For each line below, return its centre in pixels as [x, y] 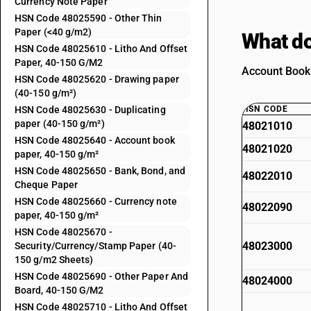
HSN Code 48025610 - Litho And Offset [101, 49]
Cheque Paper [47, 185]
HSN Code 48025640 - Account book [95, 140]
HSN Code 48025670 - [64, 232]
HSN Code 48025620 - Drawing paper [97, 79]
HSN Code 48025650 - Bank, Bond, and [100, 171]
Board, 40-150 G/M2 [59, 290]
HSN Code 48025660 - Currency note [96, 201]
